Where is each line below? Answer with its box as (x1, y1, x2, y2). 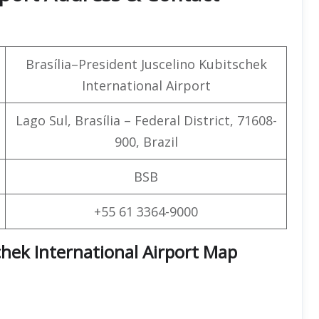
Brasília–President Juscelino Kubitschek (25, 55, 267, 73)
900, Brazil (114, 132, 178, 150)
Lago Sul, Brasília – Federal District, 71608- (15, 111, 277, 129)
